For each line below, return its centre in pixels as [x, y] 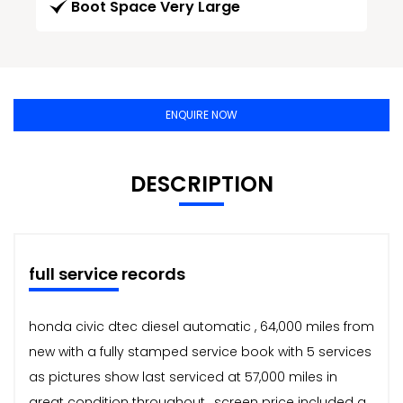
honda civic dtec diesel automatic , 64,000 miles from [201, 326]
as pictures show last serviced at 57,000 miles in [183, 376]
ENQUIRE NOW [201, 114]
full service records [107, 273]
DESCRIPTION [201, 184]
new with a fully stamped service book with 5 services [200, 351]
